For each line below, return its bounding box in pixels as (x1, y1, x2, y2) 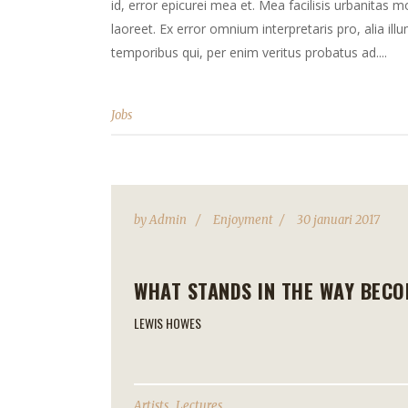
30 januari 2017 (297, 212, 380, 229)
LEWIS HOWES (134, 313, 201, 333)
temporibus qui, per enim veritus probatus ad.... (111, 43, 387, 61)
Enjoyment (213, 212, 273, 229)
